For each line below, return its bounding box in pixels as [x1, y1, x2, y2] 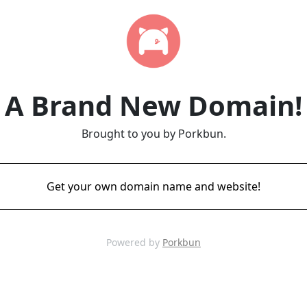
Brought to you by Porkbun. [81, 126, 226, 141]
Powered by [106, 236, 162, 249]
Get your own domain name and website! [47, 179, 260, 194]
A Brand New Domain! [5, 86, 302, 124]
